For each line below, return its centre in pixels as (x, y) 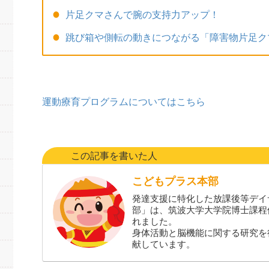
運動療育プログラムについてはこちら (124, 102)
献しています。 (164, 244)
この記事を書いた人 (114, 156)
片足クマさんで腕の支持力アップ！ (142, 15)
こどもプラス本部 (176, 181)
